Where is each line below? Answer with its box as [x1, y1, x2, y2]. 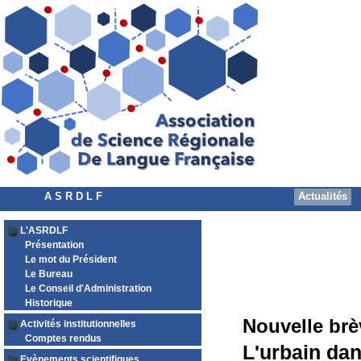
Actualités [298, 190, 347, 202]
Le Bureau [25, 268, 73, 280]
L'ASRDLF [20, 225, 68, 236]
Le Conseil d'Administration [25, 283, 151, 294]
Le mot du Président [25, 254, 117, 265]
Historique [25, 297, 73, 309]
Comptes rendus [25, 333, 102, 344]
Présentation [25, 239, 84, 251]
